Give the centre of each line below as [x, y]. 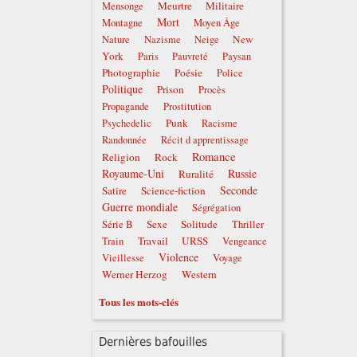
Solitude [200, 224]
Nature [116, 40]
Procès [212, 90]
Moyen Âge [216, 23]
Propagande [126, 107]
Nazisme [162, 40]
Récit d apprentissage [204, 140]
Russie [243, 174]
